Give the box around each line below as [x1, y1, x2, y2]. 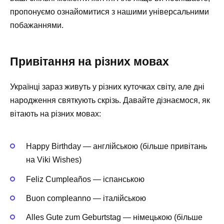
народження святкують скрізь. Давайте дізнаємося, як [10, 96, 210, 105]
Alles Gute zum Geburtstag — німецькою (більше [26, 213, 202, 222]
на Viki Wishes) [26, 155, 81, 164]
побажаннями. [10, 21, 63, 30]
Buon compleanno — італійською [26, 193, 146, 202]
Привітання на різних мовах [10, 55, 169, 68]
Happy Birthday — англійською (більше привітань [26, 142, 207, 151]
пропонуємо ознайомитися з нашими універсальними [10, 7, 209, 16]
